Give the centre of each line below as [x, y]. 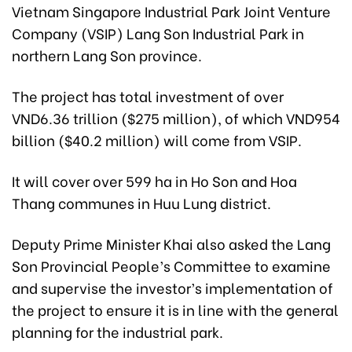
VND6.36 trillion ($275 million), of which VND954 [176, 117]
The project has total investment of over [148, 95]
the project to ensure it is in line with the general [175, 309]
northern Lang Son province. [107, 54]
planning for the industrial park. [117, 331]
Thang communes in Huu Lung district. [141, 202]
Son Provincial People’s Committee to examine [171, 265]
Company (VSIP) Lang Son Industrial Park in [158, 32]
